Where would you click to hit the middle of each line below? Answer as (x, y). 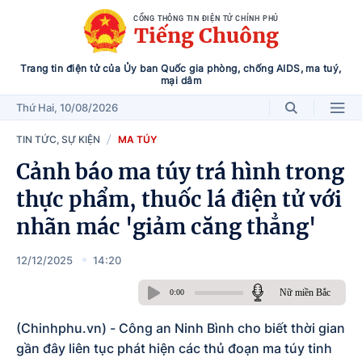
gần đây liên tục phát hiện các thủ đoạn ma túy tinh (174, 348)
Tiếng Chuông (206, 35)
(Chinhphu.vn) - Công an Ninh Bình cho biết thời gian (181, 328)
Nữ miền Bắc (305, 293)
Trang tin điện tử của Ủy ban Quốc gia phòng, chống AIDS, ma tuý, (181, 68)
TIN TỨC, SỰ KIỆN (58, 139)
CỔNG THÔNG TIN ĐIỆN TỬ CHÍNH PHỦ (206, 18)
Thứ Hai (35, 107)
